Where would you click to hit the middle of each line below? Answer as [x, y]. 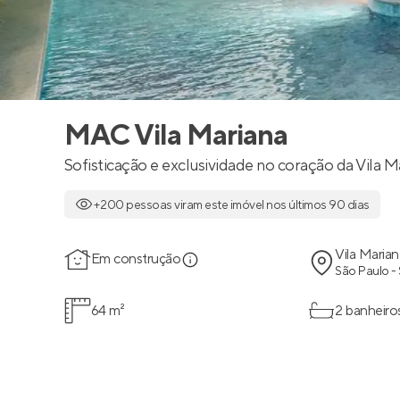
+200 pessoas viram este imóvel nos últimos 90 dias [231, 205]
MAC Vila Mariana [176, 136]
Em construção [136, 259]
